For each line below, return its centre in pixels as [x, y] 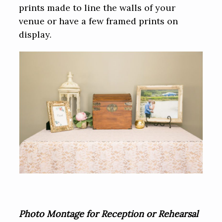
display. [35, 35]
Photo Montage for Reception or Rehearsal [109, 214]
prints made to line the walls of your [97, 8]
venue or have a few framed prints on [99, 21]
